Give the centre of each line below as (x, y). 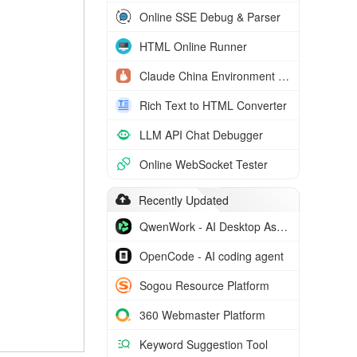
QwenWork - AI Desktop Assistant (282, 226)
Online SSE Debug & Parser (210, 17)
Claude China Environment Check (284, 76)
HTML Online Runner (193, 46)
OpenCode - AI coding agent (212, 256)
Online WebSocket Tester (204, 164)
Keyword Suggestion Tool (204, 344)
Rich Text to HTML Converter (213, 105)
